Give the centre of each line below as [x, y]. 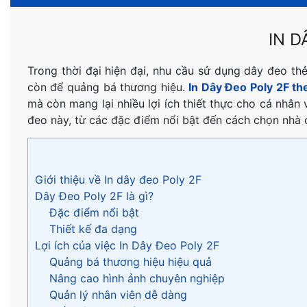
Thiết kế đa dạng [93, 229]
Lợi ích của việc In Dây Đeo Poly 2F [127, 246]
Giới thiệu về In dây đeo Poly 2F [118, 180]
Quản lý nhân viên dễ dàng [118, 295]
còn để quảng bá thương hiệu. [108, 87]
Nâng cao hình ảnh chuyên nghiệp [137, 279]
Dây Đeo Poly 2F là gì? [94, 196]
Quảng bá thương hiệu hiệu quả [130, 262]
